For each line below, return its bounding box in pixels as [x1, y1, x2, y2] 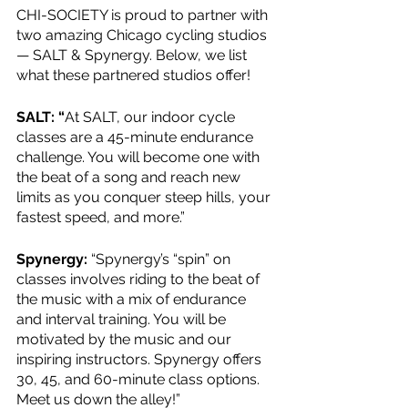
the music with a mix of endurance [16, 291, 250, 308]
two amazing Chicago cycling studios [16, 26, 270, 44]
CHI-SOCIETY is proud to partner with [16, 6, 271, 24]
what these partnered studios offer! [16, 66, 250, 84]
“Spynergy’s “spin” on [87, 250, 234, 268]
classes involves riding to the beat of [16, 270, 263, 288]
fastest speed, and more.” [16, 209, 185, 226]
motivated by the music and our [16, 331, 235, 348]
